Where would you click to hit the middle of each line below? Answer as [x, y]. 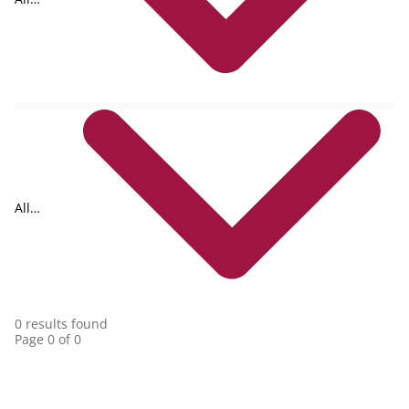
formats [38, 15]
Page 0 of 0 [48, 340]
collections [47, 224]
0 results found [61, 324]
